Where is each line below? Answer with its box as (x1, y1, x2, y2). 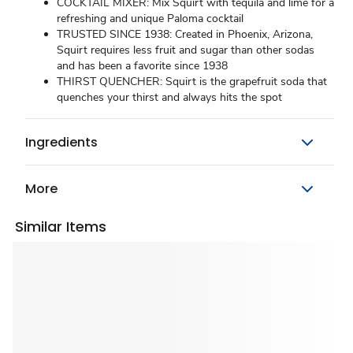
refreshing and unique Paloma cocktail (57, 11, 243, 26)
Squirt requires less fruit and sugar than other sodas (57, 43, 314, 58)
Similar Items (15, 217, 107, 236)
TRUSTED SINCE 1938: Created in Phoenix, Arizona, (57, 27, 313, 42)
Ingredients (25, 132, 98, 151)
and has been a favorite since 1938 (57, 58, 228, 73)
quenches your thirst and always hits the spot (57, 90, 282, 105)
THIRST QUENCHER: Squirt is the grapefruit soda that (57, 74, 327, 89)
